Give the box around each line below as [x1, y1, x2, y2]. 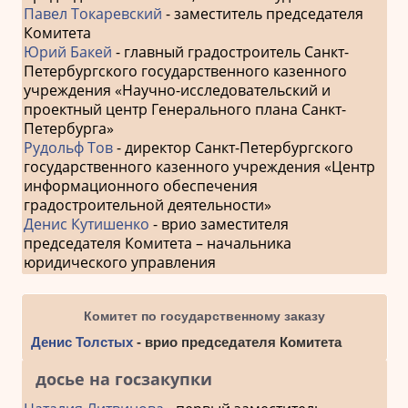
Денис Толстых [30, 334, 133, 351]
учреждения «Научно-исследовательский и [23, 80, 331, 101]
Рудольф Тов [23, 138, 113, 158]
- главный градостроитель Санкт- [111, 42, 349, 63]
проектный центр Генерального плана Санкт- [23, 99, 346, 120]
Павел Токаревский [23, 4, 162, 25]
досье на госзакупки [35, 368, 212, 391]
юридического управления [23, 252, 216, 273]
